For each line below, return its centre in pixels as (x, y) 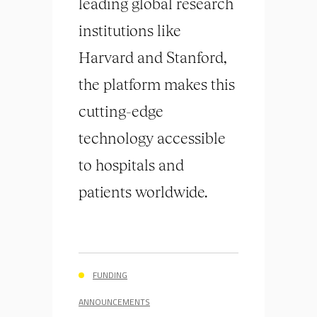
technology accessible (152, 138)
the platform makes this (157, 84)
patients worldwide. (143, 192)
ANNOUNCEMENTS (114, 302)
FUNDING (110, 275)
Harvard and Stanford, (152, 57)
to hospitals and (131, 165)
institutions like (130, 30)
